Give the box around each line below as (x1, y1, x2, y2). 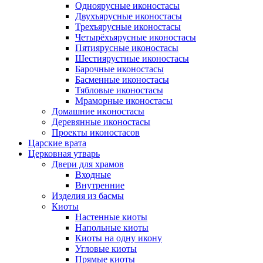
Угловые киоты (75, 244, 137, 254)
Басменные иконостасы (75, 75, 169, 85)
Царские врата (28, 138, 86, 148)
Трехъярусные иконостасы (75, 22, 181, 32)
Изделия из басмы (52, 191, 124, 201)
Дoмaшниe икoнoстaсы (52, 106, 144, 116)
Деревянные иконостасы (52, 117, 150, 127)
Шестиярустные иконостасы (75, 53, 189, 63)
